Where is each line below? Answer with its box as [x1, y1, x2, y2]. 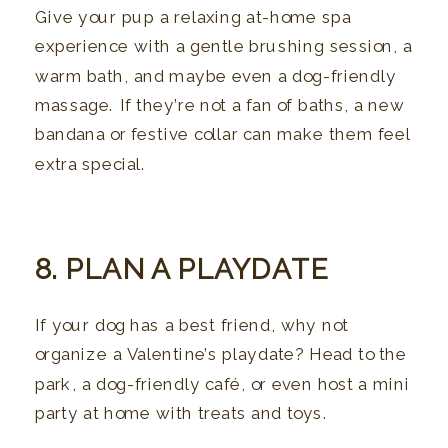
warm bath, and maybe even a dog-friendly [35, 66, 397, 86]
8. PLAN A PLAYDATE [35, 252, 329, 287]
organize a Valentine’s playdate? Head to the [35, 344, 407, 365]
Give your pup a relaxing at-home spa [35, 7, 351, 28]
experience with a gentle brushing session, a [35, 36, 413, 57]
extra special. [35, 154, 147, 175]
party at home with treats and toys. [35, 403, 328, 424]
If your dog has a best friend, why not [35, 315, 349, 336]
